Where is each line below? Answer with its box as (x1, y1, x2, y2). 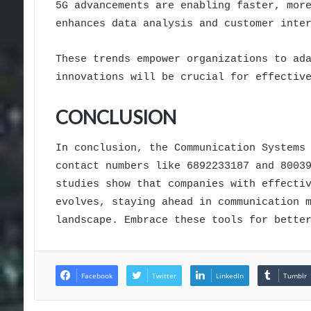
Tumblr (283, 270, 307, 280)
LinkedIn (215, 270, 244, 280)
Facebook (81, 270, 112, 280)
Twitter (151, 270, 176, 280)
